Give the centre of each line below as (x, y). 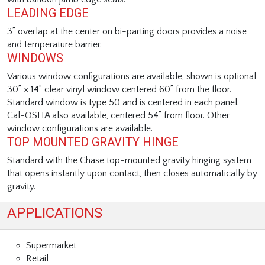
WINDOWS (35, 58)
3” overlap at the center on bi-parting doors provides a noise (127, 31)
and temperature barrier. (54, 44)
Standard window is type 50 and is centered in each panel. (123, 102)
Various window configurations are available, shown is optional (132, 76)
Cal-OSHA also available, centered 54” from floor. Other (118, 115)
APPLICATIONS (55, 213)
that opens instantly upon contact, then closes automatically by (132, 173)
